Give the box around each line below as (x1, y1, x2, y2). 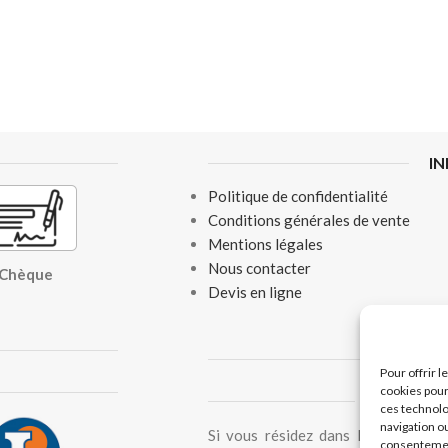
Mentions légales (207, 235, 323, 253)
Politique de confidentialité (207, 187, 388, 205)
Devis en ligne (207, 283, 302, 301)
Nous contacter (207, 259, 311, 277)
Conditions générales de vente (207, 211, 410, 229)
